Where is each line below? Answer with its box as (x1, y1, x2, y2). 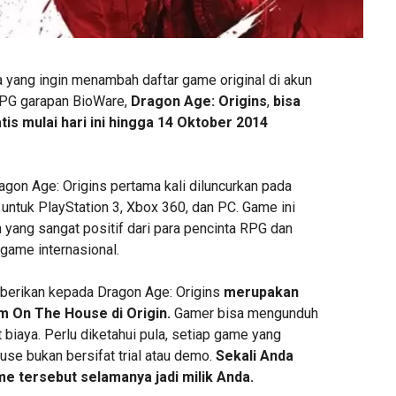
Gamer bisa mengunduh (170, 304, 318, 322)
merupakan (223, 283, 299, 301)
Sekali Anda (215, 346, 293, 364)
